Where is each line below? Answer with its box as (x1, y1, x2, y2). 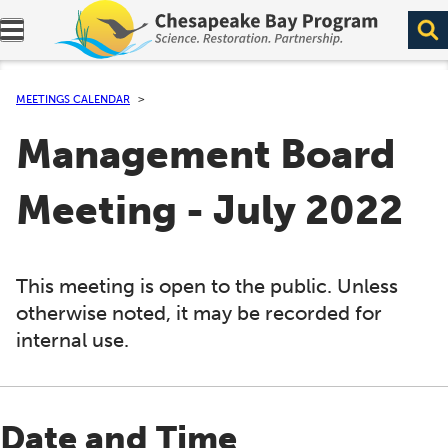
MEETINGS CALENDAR (16, 92, 130, 106)
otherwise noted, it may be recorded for (16, 301, 382, 325)
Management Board (16, 130, 395, 180)
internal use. (16, 328, 129, 352)
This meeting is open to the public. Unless (16, 274, 398, 298)
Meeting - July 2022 (16, 186, 403, 236)
